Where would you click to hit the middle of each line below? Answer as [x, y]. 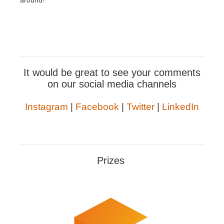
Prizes [112, 161]
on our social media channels [112, 84]
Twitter [140, 107]
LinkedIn [180, 107]
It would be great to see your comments [112, 73]
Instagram [46, 107]
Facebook [97, 107]
